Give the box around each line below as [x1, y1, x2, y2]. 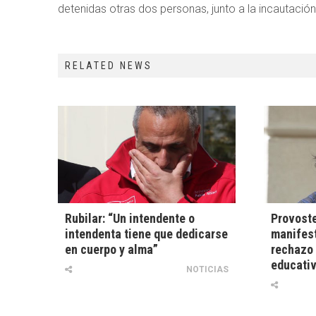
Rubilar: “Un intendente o [65, 211, 195, 226]
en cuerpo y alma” [65, 242, 158, 257]
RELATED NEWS [65, 60, 152, 71]
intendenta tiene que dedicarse [65, 226, 228, 242]
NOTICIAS [186, 265, 229, 275]
